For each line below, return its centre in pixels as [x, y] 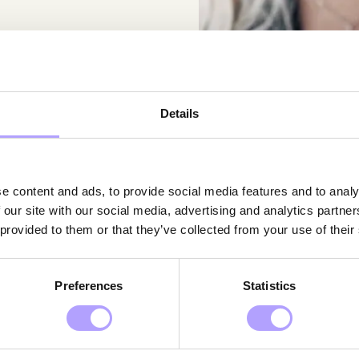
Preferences [89, 286]
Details [179, 114]
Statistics [269, 286]
